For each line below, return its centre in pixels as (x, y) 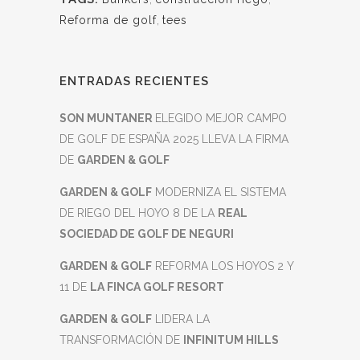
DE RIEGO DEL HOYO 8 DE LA (139, 213)
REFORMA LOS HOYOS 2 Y (223, 266)
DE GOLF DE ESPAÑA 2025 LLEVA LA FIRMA (174, 139)
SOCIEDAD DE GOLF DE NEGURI (147, 234)
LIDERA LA (181, 319)
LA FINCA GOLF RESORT (157, 287)
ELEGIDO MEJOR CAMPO (221, 118)
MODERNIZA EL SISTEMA (219, 192)
